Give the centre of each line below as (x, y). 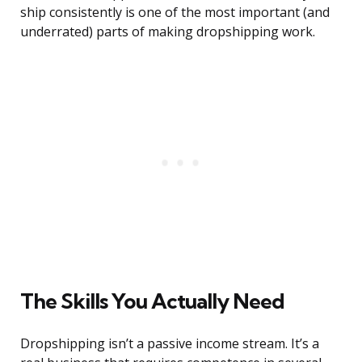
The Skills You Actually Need (152, 301)
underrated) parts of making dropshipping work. (168, 32)
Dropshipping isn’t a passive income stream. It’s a (170, 344)
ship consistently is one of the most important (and (175, 13)
